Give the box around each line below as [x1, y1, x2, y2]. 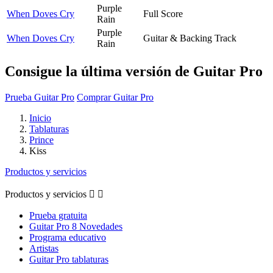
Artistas [29, 243, 58, 253]
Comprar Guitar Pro [77, 91, 154, 102]
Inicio [29, 112, 51, 123]
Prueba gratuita [29, 210, 87, 221]
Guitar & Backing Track [143, 32, 236, 43]
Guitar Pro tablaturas [29, 253, 108, 264]
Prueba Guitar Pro [5, 91, 74, 102]
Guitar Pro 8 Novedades [29, 221, 122, 232]
